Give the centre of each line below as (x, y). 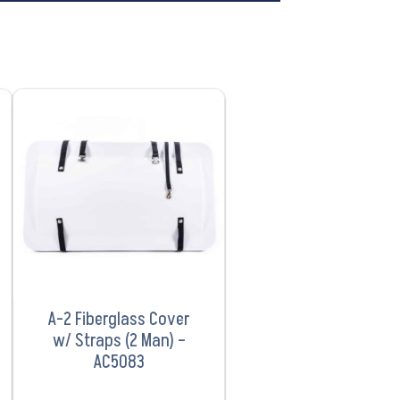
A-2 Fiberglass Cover (119, 319)
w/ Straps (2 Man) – (119, 341)
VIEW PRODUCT (119, 124)
